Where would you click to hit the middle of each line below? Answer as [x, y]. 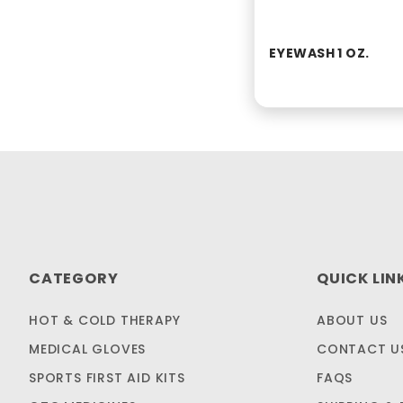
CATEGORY [74, 278]
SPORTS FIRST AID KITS [107, 378]
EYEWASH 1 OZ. [319, 54]
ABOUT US [352, 320]
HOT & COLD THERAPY [105, 320]
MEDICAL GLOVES [88, 349]
